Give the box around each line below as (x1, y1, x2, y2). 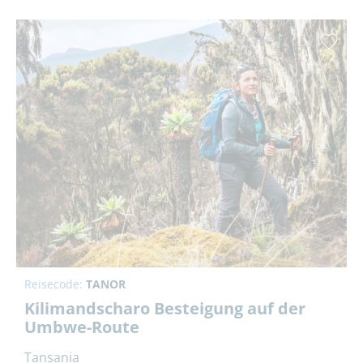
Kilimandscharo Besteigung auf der (24, 297, 305, 319)
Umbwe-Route (24, 315, 139, 338)
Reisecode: (24, 275, 86, 292)
